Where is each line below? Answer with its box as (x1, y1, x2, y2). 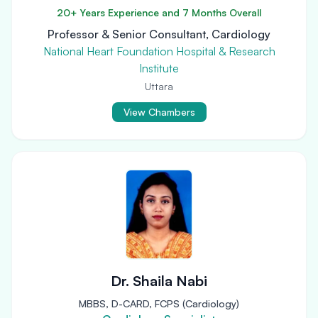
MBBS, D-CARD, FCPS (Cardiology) (79, 297, 239, 309)
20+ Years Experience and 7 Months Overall (57, 6, 261, 18)
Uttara (145, 80, 173, 92)
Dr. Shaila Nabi (111, 272, 207, 290)
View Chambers (123, 106, 195, 118)
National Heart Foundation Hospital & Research (43, 44, 275, 58)
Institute (139, 61, 179, 75)
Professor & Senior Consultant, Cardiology (48, 27, 270, 41)
